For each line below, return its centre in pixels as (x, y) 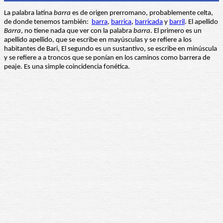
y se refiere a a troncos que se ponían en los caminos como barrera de (107, 58)
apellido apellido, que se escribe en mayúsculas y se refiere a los (98, 40)
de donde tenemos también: (48, 22)
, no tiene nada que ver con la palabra (77, 31)
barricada (149, 22)
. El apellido (201, 22)
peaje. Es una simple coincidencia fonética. (68, 67)
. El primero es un (176, 31)
